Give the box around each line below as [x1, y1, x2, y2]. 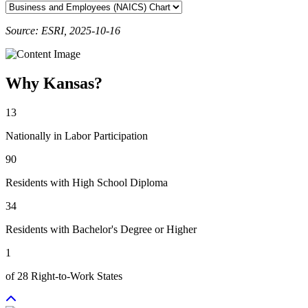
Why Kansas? [5, 74, 102, 92]
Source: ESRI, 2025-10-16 [5, 25, 120, 37]
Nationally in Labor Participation [5, 129, 148, 142]
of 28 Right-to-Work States [5, 269, 122, 282]
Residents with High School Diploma [5, 176, 168, 188]
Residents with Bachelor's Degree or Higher [5, 223, 197, 235]
